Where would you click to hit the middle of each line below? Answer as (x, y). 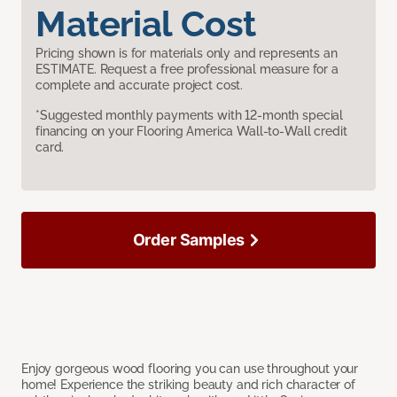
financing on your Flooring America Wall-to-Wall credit (191, 132)
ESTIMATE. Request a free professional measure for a (187, 70)
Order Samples (189, 240)
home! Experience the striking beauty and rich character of (188, 385)
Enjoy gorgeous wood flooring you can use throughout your (190, 369)
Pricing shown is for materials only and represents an (187, 54)
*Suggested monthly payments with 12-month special (190, 116)
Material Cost (146, 24)
